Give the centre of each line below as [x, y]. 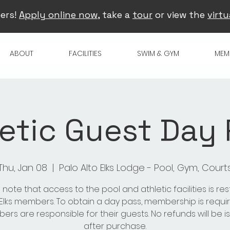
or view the [180, 15]
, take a [115, 15]
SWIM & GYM [158, 53]
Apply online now [58, 15]
